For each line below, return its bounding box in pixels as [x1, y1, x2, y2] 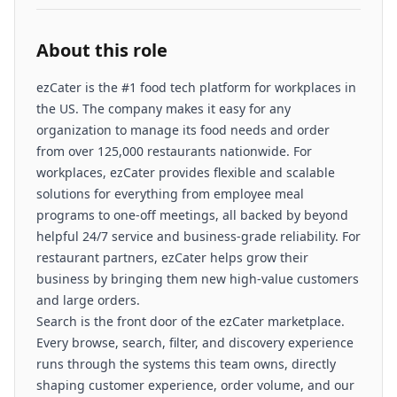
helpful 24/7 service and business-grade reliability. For [36, 228, 361, 245]
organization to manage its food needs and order [36, 121, 330, 138]
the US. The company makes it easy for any [36, 100, 291, 117]
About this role [36, 38, 167, 62]
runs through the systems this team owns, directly [36, 355, 336, 372]
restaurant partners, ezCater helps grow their [36, 249, 308, 266]
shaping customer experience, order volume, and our [36, 377, 354, 393]
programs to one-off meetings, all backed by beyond [36, 206, 348, 223]
